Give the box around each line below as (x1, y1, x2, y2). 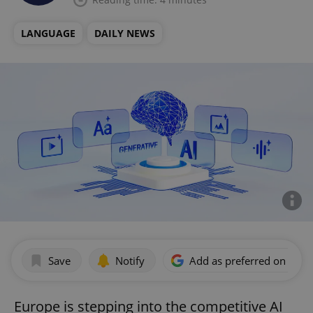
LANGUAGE (21, 27, 75, 40)
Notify (115, 253, 145, 268)
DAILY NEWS (94, 27, 155, 40)
